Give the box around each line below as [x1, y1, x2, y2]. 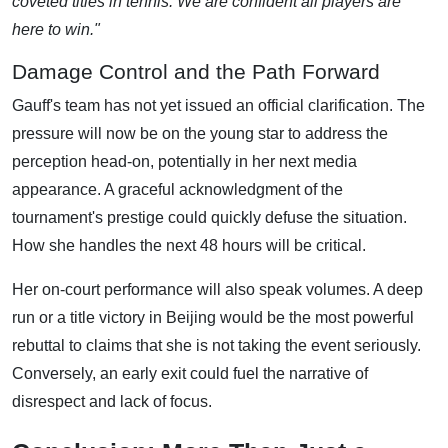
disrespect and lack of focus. [12, 393, 212, 411]
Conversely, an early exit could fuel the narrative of [12, 365, 368, 383]
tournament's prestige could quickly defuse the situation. [12, 209, 407, 227]
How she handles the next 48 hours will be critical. [12, 237, 366, 255]
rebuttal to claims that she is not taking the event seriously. [12, 337, 421, 355]
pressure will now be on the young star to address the [12, 125, 388, 143]
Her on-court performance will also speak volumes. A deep [12, 281, 423, 299]
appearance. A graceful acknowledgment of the [12, 181, 343, 199]
